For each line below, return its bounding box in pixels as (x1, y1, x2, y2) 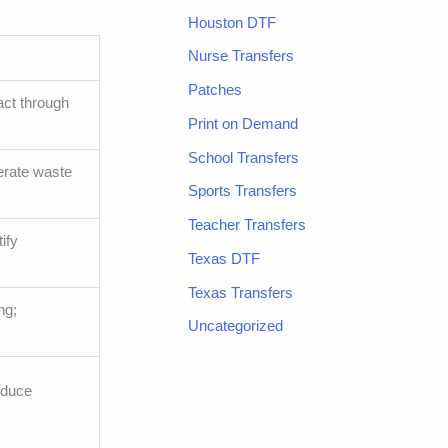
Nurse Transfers (188, 47, 294, 65)
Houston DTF (188, 13, 276, 31)
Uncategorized (188, 317, 283, 335)
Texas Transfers (188, 283, 293, 301)
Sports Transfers (188, 182, 297, 200)
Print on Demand (188, 114, 298, 132)
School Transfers (188, 148, 299, 166)
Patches (188, 81, 242, 99)
